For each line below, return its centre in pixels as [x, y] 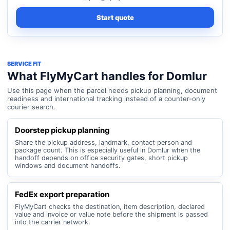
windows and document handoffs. [68, 166]
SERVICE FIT [24, 64]
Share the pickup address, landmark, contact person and [103, 142]
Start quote [115, 17]
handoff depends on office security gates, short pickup [101, 158]
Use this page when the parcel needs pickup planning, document [112, 90]
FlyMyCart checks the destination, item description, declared [110, 207]
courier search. [31, 107]
